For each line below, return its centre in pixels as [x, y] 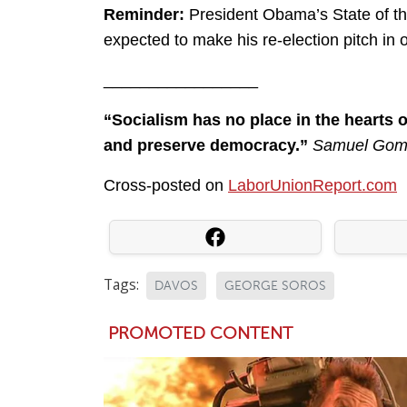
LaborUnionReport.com [313, 185]
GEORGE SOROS [275, 286]
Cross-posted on [166, 185]
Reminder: [144, 15]
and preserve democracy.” [206, 145]
